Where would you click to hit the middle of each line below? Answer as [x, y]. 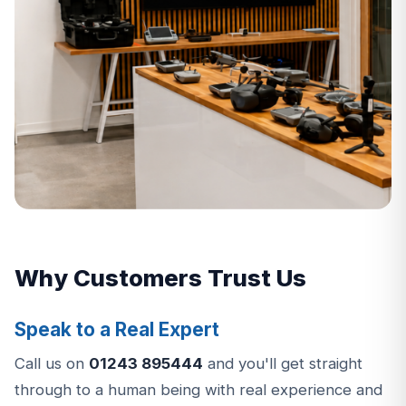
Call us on [52, 364]
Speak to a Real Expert [117, 329]
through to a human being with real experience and [198, 390]
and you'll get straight [283, 364]
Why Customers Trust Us [160, 277]
